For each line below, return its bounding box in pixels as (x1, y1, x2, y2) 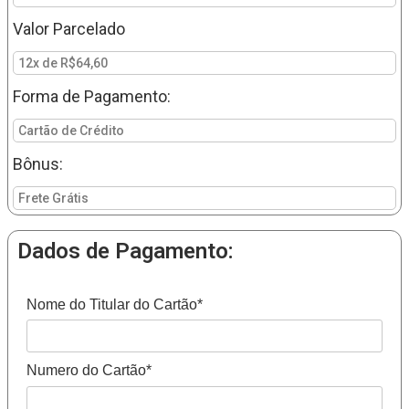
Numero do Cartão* (26, 362, 152, 379)
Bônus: (13, 154, 63, 174)
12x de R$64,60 (18, 56, 108, 71)
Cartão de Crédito (18, 123, 124, 139)
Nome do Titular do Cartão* (26, 297, 203, 313)
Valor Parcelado (13, 19, 125, 39)
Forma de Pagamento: (13, 87, 171, 107)
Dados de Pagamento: (17, 238, 234, 265)
